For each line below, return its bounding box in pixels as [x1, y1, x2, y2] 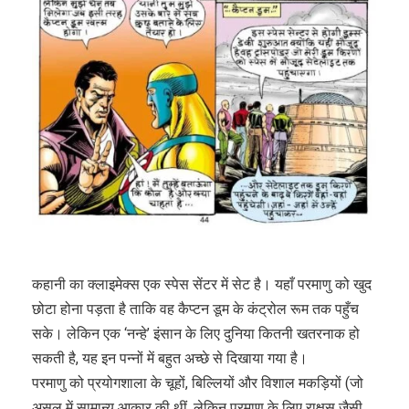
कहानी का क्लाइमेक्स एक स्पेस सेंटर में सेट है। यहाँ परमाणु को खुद [32, 275, 372, 293]
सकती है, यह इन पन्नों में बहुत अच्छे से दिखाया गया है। [32, 349, 308, 367]
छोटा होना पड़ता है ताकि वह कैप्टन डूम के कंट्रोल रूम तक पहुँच [32, 299, 359, 318]
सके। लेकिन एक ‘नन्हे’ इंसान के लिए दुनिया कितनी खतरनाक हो [32, 324, 360, 342]
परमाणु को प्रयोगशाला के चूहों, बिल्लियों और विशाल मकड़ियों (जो [32, 373, 363, 392]
